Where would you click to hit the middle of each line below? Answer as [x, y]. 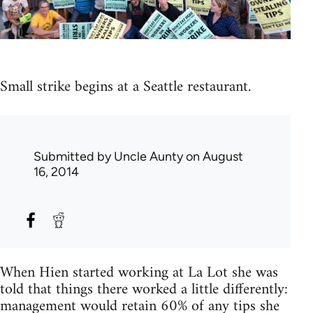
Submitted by [74, 156]
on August [213, 156]
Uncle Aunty [148, 156]
